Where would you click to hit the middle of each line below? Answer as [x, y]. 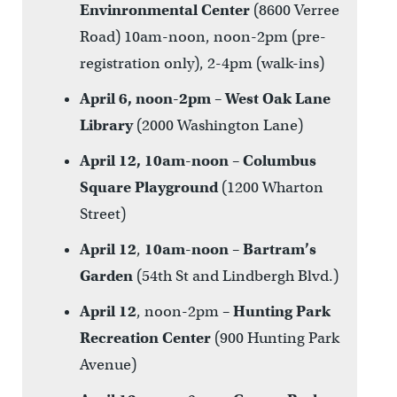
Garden [108, 276]
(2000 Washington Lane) [219, 125]
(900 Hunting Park [276, 338]
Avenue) [108, 364]
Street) [102, 214]
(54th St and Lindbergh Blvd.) [237, 276]
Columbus [279, 160]
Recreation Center [147, 338]
